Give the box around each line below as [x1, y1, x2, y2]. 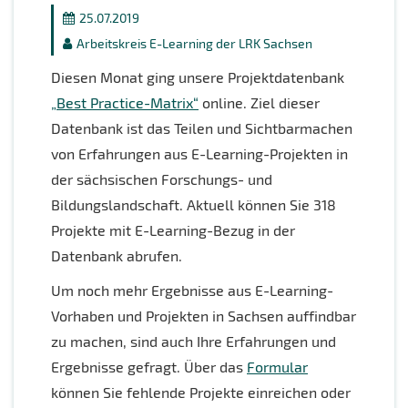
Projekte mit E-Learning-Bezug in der [51, 221, 295, 240]
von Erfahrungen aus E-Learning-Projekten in [51, 145, 348, 163]
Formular [247, 358, 308, 376]
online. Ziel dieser [199, 94, 320, 112]
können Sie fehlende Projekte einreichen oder [51, 383, 351, 402]
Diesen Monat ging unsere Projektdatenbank [51, 68, 344, 87]
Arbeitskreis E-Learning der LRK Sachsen [76, 36, 312, 52]
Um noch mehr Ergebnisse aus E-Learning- [51, 281, 333, 300]
